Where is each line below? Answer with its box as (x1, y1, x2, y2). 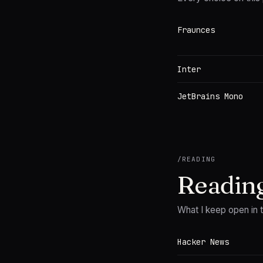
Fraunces (177, 25, 215, 35)
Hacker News (177, 237, 229, 247)
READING (182, 155, 215, 163)
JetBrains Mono (177, 91, 243, 102)
